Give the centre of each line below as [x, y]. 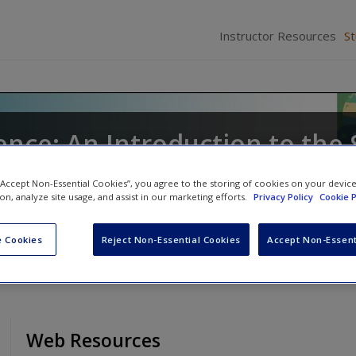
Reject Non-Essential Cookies [171, 239]
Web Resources [93, 341]
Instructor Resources [278, 36]
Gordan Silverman [81, 210]
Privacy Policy [284, 196]
